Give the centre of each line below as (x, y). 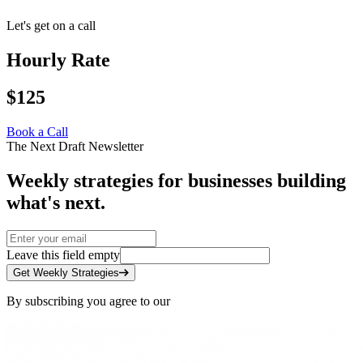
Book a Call (37, 132)
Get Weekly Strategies (66, 273)
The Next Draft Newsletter (75, 147)
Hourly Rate (58, 60)
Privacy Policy (211, 301)
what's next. (56, 203)
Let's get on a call (51, 25)
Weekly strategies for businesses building (176, 181)
